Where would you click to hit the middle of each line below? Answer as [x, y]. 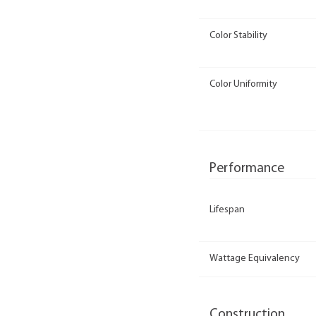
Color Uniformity [243, 85]
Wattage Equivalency [255, 259]
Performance [247, 168]
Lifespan [227, 209]
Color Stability [238, 35]
